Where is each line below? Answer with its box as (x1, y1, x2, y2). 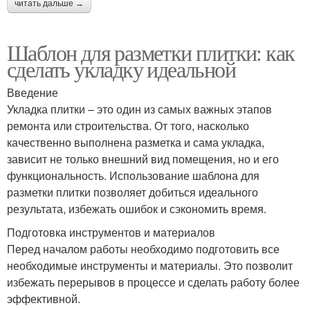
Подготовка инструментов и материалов (7, 224, 215, 241)
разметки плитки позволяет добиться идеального (7, 184, 258, 201)
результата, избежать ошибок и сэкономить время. (7, 201, 266, 217)
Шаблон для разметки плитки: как (7, 37, 295, 68)
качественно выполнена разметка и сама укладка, (7, 134, 264, 151)
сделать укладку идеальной (7, 54, 235, 84)
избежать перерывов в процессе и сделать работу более (7, 274, 300, 291)
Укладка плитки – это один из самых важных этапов (7, 101, 272, 118)
